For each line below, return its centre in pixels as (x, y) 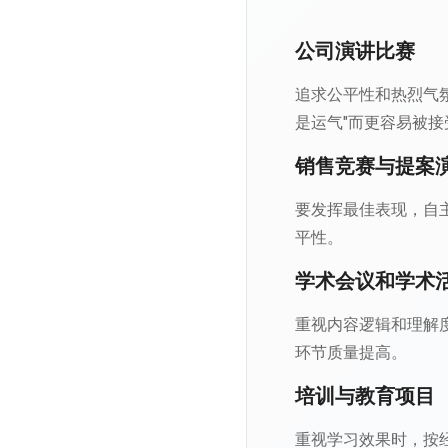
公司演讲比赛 (355, 51)
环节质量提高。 (351, 352)
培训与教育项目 (365, 396)
